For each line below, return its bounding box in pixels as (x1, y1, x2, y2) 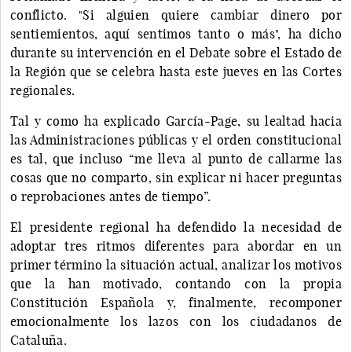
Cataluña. (10, 332, 67, 348)
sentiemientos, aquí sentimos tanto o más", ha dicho (10, 25, 342, 42)
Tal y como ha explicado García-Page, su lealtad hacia (10, 112, 342, 129)
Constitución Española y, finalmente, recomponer (10, 294, 342, 310)
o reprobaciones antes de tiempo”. (10, 188, 211, 204)
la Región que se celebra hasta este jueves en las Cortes (10, 63, 342, 79)
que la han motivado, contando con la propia (10, 275, 342, 291)
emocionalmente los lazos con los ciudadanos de (10, 313, 342, 329)
